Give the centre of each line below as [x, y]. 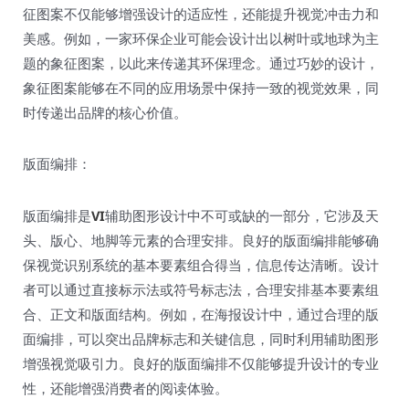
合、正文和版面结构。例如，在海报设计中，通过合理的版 [201, 314]
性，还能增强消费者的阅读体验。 [126, 388]
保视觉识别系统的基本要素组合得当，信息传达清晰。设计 [201, 264]
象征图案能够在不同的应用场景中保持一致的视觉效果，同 [201, 88]
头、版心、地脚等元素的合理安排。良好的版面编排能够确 [201, 240]
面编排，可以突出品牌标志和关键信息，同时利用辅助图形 [201, 338]
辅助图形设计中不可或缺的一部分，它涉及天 [242, 215]
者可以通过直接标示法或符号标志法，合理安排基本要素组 [201, 289]
